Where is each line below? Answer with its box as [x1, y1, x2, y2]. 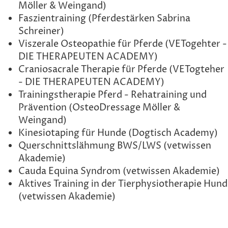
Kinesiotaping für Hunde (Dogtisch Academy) [18, 127, 218, 140]
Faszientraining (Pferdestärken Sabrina [18, 12, 190, 25]
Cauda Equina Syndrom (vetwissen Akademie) [18, 165, 220, 178]
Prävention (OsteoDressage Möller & [18, 101, 180, 115]
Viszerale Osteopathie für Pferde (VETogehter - [18, 38, 227, 51]
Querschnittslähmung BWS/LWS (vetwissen [18, 139, 211, 153]
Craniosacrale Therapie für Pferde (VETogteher [18, 63, 224, 76]
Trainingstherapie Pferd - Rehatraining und [18, 89, 207, 102]
